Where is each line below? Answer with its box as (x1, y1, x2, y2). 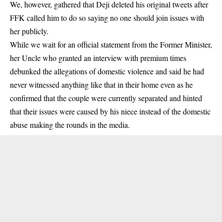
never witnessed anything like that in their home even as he (10, 79, 193, 90)
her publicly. (10, 25, 49, 36)
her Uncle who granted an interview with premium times (10, 52, 186, 63)
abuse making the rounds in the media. (10, 119, 130, 130)
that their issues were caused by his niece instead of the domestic (10, 106, 211, 116)
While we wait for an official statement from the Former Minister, (10, 39, 212, 50)
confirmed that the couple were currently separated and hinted (10, 92, 202, 103)
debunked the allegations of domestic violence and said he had (10, 65, 204, 76)
